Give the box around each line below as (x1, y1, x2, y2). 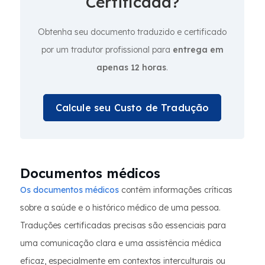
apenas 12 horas (96, 62, 166, 73)
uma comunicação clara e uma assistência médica (20, 238, 221, 248)
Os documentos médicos (20, 185, 119, 195)
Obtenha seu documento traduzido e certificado (38, 27, 227, 37)
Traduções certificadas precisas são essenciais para (20, 220, 226, 231)
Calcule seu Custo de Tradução (55, 102, 209, 114)
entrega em (172, 44, 224, 55)
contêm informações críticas (119, 185, 232, 195)
